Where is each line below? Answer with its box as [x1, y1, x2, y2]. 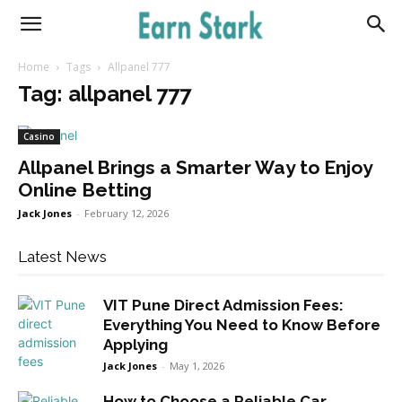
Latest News [18, 248, 107, 266]
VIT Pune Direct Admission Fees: [103, 296, 344, 314]
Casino [23, 130, 55, 143]
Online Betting [18, 179, 152, 201]
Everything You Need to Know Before [103, 316, 380, 334]
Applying [103, 336, 168, 354]
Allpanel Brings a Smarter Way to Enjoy [18, 156, 372, 179]
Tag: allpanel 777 [18, 81, 191, 107]
